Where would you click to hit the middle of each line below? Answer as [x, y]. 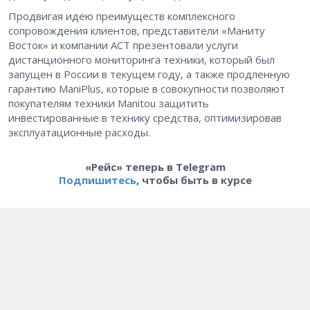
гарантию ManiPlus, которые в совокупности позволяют [147, 88]
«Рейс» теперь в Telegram [155, 166]
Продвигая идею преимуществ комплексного [122, 16]
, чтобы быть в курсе [194, 180]
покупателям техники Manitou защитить [109, 103]
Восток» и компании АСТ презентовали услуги [123, 45]
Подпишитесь [97, 180]
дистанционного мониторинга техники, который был [142, 59]
